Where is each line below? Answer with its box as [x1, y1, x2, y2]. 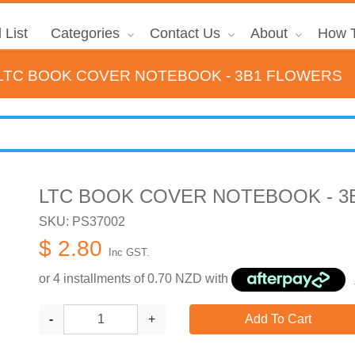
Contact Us [149, 25, 220, 41]
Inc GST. [109, 246, 150, 258]
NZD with [172, 272, 231, 286]
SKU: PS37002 [39, 214, 125, 228]
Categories [50, 25, 120, 41]
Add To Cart [244, 311, 311, 326]
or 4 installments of [39, 272, 147, 286]
